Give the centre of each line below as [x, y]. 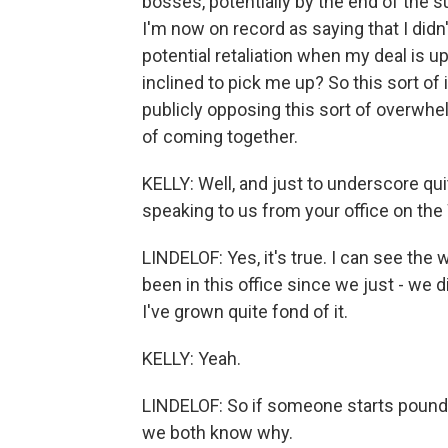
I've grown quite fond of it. [245, 311]
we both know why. [217, 432]
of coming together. [220, 136]
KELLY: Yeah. [191, 358]
